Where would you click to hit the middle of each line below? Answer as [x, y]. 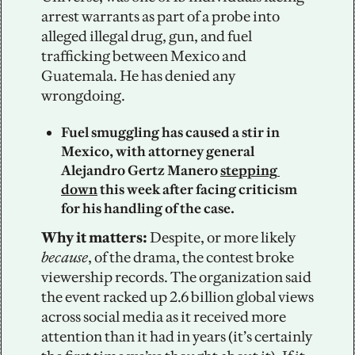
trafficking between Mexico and [144, 56]
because [65, 258]
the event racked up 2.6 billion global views [177, 297]
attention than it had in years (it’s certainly [177, 337]
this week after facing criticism [197, 190]
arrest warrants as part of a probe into [160, 17]
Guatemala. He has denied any [138, 76]
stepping [249, 171]
